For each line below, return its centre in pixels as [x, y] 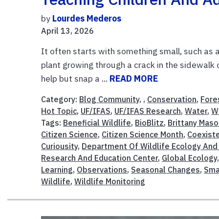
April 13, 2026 [68, 31]
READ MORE [134, 79]
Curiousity [60, 146]
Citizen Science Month [143, 135]
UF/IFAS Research [148, 111]
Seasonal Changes [166, 170]
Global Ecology [190, 158]
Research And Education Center [100, 158]
